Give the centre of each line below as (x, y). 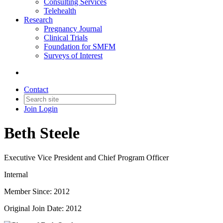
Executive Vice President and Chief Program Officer (86, 157)
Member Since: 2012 (37, 191)
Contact (36, 89)
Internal (16, 174)
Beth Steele (42, 133)
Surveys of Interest (73, 56)
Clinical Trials (66, 38)
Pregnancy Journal (73, 29)
